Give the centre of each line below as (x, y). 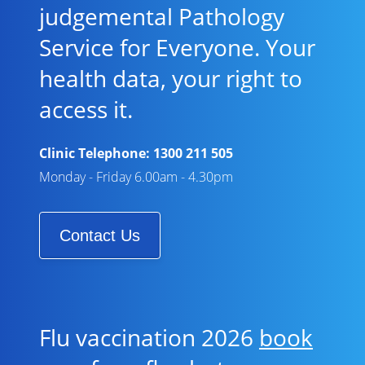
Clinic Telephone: (96, 153)
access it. (86, 109)
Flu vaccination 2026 (149, 337)
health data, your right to (171, 78)
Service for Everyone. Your (177, 47)
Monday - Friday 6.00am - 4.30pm (136, 177)
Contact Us (100, 235)
